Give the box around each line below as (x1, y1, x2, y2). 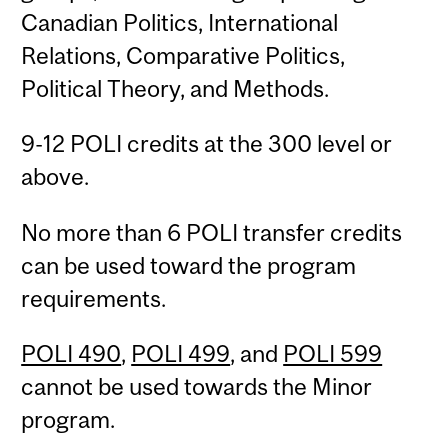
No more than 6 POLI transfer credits (21, 218, 403, 246)
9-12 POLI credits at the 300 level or (21, 130, 393, 158)
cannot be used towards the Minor (21, 372, 373, 400)
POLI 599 (283, 339, 383, 367)
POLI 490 (21, 339, 122, 367)
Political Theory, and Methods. (21, 74, 330, 102)
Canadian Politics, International (21, 8, 339, 36)
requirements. (21, 284, 167, 312)
